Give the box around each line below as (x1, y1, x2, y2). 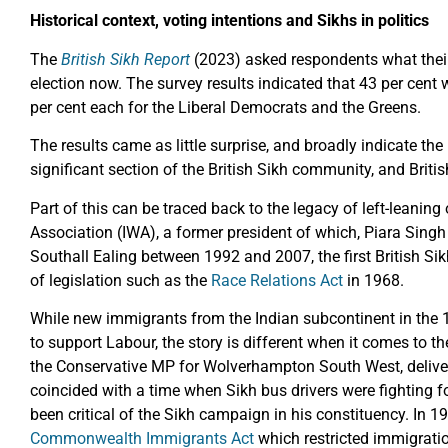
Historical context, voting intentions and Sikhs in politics (30, 11, 429, 31)
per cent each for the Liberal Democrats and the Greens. (30, 97, 421, 117)
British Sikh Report (61, 49, 190, 69)
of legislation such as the (30, 270, 211, 290)
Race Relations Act (211, 270, 343, 290)
